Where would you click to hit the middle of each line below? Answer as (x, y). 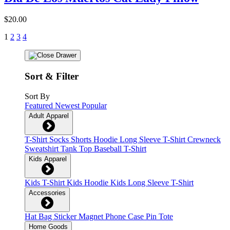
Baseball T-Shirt (120, 148)
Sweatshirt (43, 148)
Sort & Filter (52, 76)
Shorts (82, 139)
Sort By (37, 96)
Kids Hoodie (89, 182)
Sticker (66, 216)
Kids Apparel (48, 159)
